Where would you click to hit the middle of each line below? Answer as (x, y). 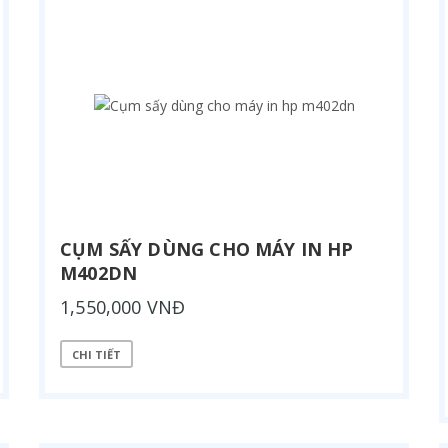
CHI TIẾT (96, 354)
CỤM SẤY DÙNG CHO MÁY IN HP (207, 249)
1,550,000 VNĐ (123, 307)
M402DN (99, 273)
